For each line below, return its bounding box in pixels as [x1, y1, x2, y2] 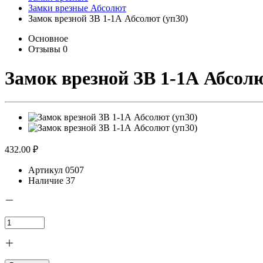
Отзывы [28, 44, 63, 55]
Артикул [28, 165, 63, 176]
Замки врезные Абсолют [28, 3, 126, 14]
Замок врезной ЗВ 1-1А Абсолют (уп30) [28, 14, 188, 24]
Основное [28, 33, 68, 44]
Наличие [28, 176, 63, 186]
